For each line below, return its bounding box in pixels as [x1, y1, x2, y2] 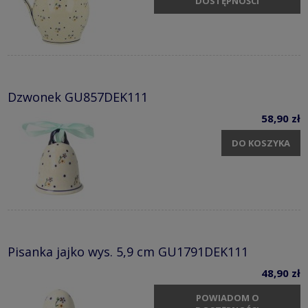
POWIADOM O [195, 291, 259, 304]
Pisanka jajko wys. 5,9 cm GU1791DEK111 [8, 243, 248, 261]
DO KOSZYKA [232, 136, 290, 149]
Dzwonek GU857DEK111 [8, 89, 148, 106]
